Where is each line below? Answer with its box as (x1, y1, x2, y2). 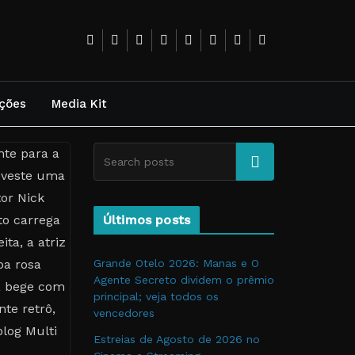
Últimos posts (103, 212, 191, 227)
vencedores (94, 307, 155, 319)
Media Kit (52, 97, 107, 111)
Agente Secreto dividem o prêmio (94, 273, 274, 286)
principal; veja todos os (94, 290, 219, 303)
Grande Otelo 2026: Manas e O (94, 257, 259, 269)
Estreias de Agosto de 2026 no (94, 333, 260, 345)
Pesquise (227, 154, 283, 169)
